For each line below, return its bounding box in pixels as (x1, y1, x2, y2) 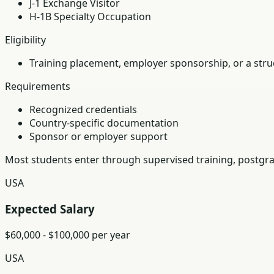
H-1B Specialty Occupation (29, 10, 151, 24)
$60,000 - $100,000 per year (5, 228, 130, 242)
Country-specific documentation (29, 116, 179, 130)
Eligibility (5, 33, 46, 47)
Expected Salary (5, 201, 95, 217)
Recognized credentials (29, 103, 137, 117)
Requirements (5, 80, 70, 94)
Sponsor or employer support (29, 130, 168, 144)
